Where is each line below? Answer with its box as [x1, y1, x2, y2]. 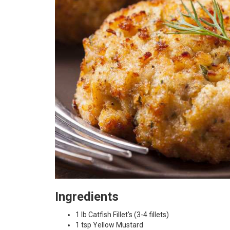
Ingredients [55, 189, 119, 204]
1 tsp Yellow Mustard [75, 221, 143, 229]
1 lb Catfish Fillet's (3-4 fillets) [75, 210, 169, 219]
